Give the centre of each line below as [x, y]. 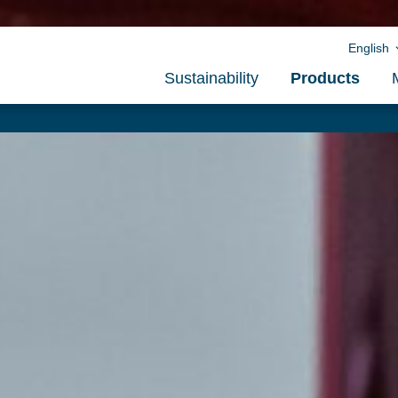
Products [325, 79]
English [370, 48]
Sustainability [211, 79]
